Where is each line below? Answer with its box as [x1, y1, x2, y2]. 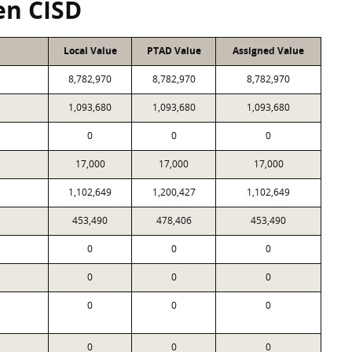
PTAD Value [146, 44, 201, 57]
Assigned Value [233, 44, 304, 57]
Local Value [63, 44, 117, 57]
